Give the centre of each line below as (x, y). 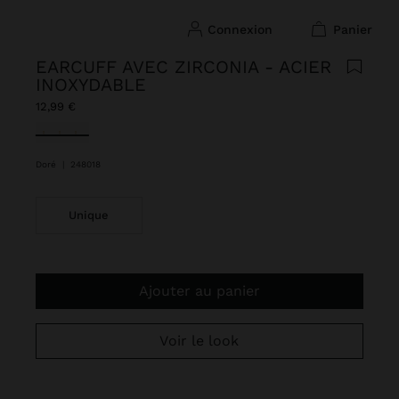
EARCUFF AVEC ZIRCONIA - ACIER (183, 67)
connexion (244, 29)
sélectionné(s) (83, 131)
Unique (89, 215)
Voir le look (204, 341)
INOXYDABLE (91, 85)
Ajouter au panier (204, 291)
